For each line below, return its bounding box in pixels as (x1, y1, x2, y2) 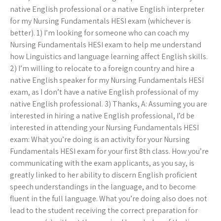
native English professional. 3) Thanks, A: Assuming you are (10, 99, 207, 110)
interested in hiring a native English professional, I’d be (10, 110, 194, 121)
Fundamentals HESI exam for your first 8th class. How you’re (10, 146, 209, 157)
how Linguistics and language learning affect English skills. (10, 51, 208, 62)
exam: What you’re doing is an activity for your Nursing (10, 134, 190, 145)
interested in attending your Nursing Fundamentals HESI (10, 122, 199, 133)
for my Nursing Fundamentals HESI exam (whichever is (10, 16, 191, 27)
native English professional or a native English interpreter (10, 4, 204, 15)
